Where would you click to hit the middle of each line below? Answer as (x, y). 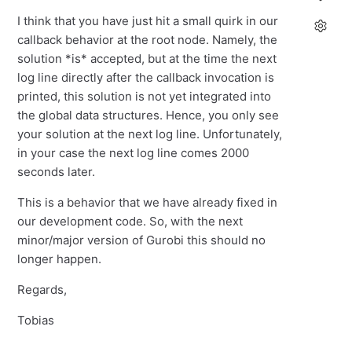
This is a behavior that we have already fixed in (148, 203)
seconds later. (57, 172)
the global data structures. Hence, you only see (148, 115)
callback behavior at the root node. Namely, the (148, 40)
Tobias (36, 321)
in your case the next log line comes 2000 (134, 153)
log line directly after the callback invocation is (146, 78)
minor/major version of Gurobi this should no (142, 240)
